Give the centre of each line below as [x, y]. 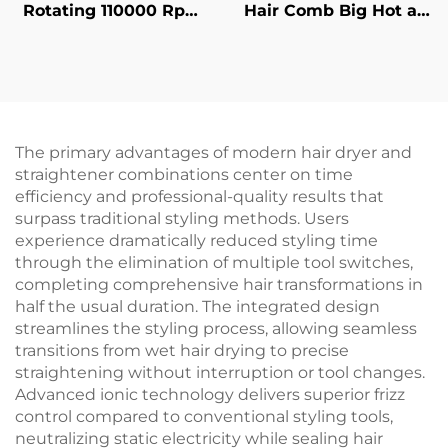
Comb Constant [336, 32]
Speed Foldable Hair [112, 98]
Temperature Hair [336, 54]
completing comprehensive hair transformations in [219, 284]
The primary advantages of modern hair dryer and [213, 152]
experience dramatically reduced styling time [196, 240]
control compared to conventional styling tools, [204, 416]
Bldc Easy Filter [112, 32]
